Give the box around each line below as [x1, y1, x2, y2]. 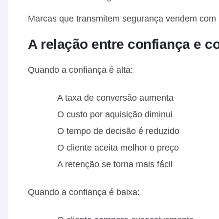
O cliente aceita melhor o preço [57, 142, 179, 153]
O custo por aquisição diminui [57, 109, 173, 119]
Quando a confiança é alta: [28, 65, 133, 75]
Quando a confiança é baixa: [28, 187, 140, 197]
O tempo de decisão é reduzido [57, 126, 179, 136]
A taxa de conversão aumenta [57, 92, 174, 103]
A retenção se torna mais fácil [57, 159, 173, 169]
